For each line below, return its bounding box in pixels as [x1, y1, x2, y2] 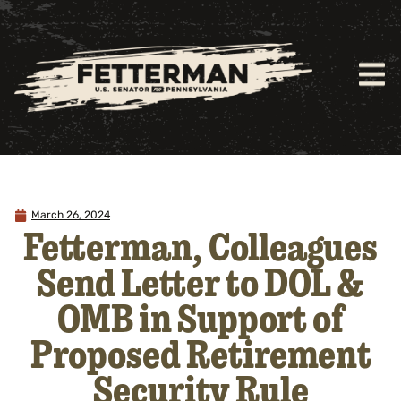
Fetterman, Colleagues [23, 220, 378, 271]
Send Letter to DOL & [37, 256, 364, 307]
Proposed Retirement [30, 328, 371, 379]
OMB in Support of [57, 292, 344, 343]
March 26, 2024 [31, 210, 110, 222]
